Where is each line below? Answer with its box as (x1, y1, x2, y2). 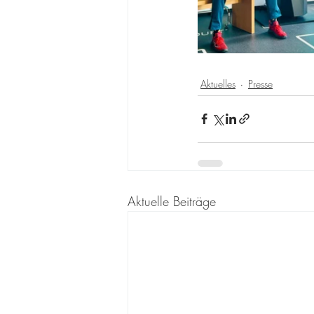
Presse (248, 76, 273, 90)
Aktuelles (200, 76, 235, 90)
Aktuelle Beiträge (128, 192, 216, 210)
